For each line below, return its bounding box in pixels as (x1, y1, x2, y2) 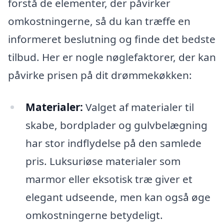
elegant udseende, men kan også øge (25, 189, 210, 204)
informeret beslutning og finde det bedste (8, 32, 215, 46)
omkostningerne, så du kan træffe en (8, 14, 190, 28)
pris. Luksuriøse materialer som (25, 153, 180, 168)
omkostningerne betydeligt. (25, 207, 163, 222)
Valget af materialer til (82, 99, 194, 114)
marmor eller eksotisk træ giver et (25, 171, 192, 186)
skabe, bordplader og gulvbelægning (25, 117, 207, 132)
